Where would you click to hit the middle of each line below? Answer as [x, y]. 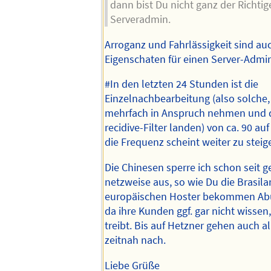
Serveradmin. [141, 20]
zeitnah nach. [135, 240]
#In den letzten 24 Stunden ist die [181, 84]
